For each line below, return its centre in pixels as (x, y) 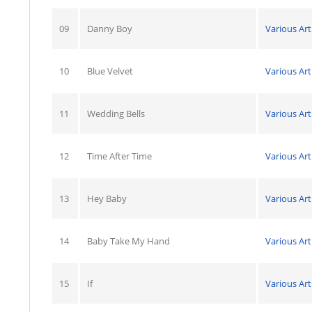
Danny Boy (110, 29)
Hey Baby (107, 198)
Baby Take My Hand (128, 241)
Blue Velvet (110, 71)
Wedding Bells (116, 114)
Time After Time (119, 156)
